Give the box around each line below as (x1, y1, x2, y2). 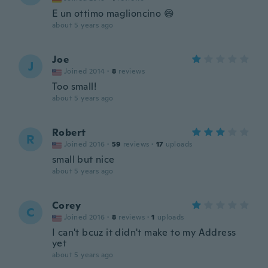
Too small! (52, 80, 96, 93)
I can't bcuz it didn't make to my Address (52, 226, 236, 239)
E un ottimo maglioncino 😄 (52, 7, 174, 20)
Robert (52, 126, 86, 139)
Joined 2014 (64, 66, 105, 76)
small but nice (52, 153, 115, 166)
